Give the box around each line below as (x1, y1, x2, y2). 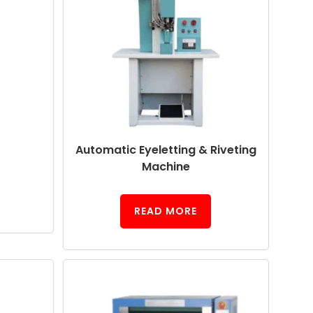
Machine (141, 159, 190, 175)
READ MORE (134, 204, 198, 219)
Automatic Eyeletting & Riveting (75, 142, 256, 159)
